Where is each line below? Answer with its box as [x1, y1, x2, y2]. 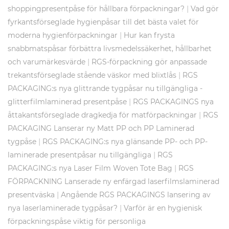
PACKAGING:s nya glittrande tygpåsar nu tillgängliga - [8, 84, 202, 94]
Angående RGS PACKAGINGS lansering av [61, 190, 211, 200]
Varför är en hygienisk [124, 203, 202, 213]
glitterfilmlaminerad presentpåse [8, 97, 127, 107]
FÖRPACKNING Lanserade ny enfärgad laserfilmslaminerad [8, 177, 219, 187]
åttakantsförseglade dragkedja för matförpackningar [8, 110, 197, 120]
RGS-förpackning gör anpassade [91, 57, 207, 67]
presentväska [8, 190, 55, 200]
